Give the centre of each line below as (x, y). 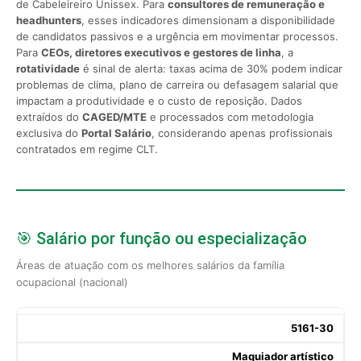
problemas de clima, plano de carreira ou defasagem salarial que (177, 84)
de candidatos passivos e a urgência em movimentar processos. (177, 36)
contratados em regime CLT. (87, 149)
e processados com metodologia (230, 116)
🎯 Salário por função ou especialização (162, 238)
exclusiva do (49, 133)
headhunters (49, 20)
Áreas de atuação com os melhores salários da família (150, 265)
